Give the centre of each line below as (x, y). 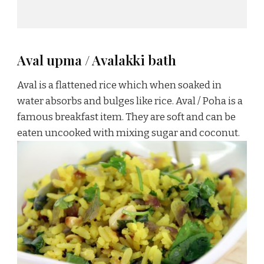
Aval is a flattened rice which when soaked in (119, 85)
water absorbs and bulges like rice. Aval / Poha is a (130, 101)
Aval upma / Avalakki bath (97, 60)
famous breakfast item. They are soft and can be (126, 117)
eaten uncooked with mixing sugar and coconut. (128, 133)
